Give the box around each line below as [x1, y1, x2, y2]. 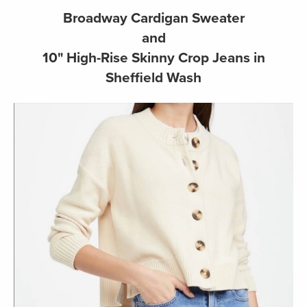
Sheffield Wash [106, 69, 201, 87]
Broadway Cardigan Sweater [62, 10, 245, 27]
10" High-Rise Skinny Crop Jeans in [42, 49, 265, 67]
